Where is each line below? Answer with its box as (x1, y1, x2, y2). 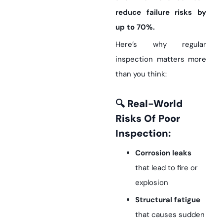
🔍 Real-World (115, 97, 125, 110)
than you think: (115, 69, 167, 79)
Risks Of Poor (115, 112, 180, 125)
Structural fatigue (135, 195, 200, 205)
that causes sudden (135, 210, 205, 220)
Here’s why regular (115, 39, 206, 50)
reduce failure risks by (115, 7, 206, 18)
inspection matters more (115, 54, 206, 65)
